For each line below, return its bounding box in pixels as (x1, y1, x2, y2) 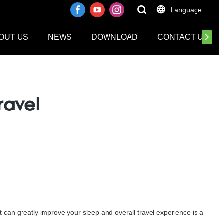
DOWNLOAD (91, 33, 138, 41)
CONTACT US (157, 33, 209, 41)
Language (171, 6, 202, 14)
